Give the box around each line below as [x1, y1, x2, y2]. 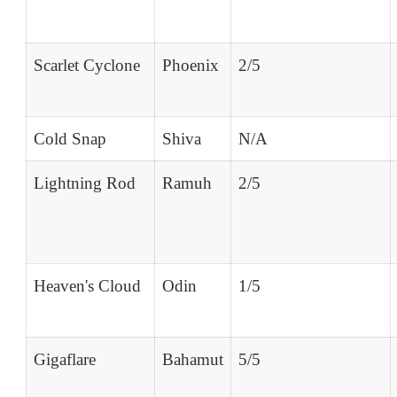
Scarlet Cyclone [34, 55, 140, 74]
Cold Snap [34, 128, 106, 148]
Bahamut [162, 349, 223, 369]
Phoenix [162, 55, 219, 74]
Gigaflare [34, 349, 96, 369]
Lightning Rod [34, 173, 136, 192]
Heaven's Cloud [34, 276, 141, 295]
